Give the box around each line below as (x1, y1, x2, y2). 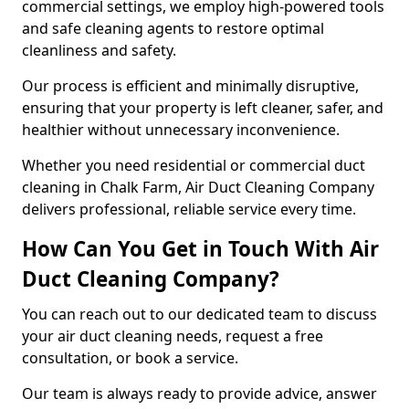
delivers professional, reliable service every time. (22, 199, 356, 219)
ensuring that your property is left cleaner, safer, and (22, 98, 383, 118)
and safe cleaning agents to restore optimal (22, 18, 324, 38)
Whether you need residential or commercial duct (22, 155, 365, 175)
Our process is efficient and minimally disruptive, (22, 76, 359, 96)
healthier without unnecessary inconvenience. (22, 120, 343, 140)
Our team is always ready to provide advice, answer (22, 383, 377, 404)
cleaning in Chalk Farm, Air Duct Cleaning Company (22, 177, 374, 197)
